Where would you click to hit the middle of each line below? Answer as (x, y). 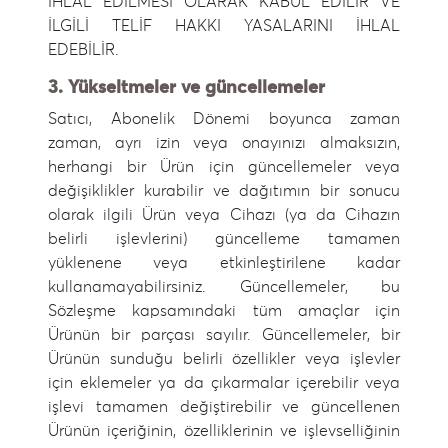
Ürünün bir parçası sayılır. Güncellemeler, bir (224, 335)
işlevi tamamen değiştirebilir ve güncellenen (224, 407)
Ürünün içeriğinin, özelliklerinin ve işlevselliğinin (224, 431)
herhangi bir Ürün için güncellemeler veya (224, 167)
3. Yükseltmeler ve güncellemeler (186, 88)
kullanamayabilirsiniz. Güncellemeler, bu (224, 287)
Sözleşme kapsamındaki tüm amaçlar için (224, 311)
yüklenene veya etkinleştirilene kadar (224, 263)
